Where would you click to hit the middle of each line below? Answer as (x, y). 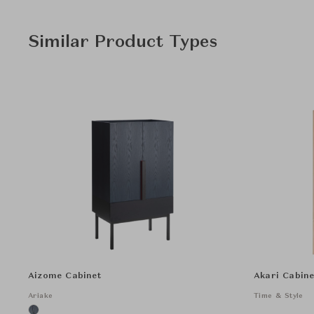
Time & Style (279, 296)
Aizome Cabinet (65, 276)
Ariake (41, 296)
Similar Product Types (123, 43)
